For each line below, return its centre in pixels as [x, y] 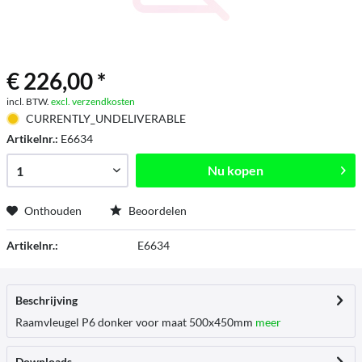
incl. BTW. [29, 101]
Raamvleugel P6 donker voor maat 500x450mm [134, 322]
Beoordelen [156, 210]
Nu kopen [236, 170]
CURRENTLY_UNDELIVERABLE [105, 118]
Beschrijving [46, 300]
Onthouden [53, 210]
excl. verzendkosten [93, 101]
